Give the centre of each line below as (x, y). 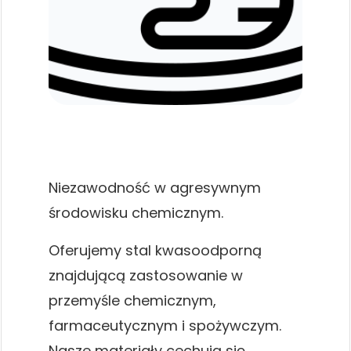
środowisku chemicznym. (136, 213)
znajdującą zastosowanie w (146, 276)
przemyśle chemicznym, (132, 301)
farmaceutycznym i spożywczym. (165, 326)
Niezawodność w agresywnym (155, 188)
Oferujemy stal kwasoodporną (155, 251)
